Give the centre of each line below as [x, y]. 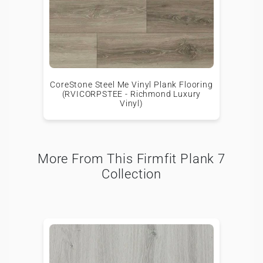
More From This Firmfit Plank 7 [131, 159]
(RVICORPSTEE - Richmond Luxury [131, 94]
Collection [131, 174]
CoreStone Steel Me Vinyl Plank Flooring [131, 84]
